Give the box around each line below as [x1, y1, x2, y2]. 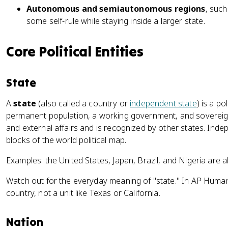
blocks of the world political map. [6, 134, 127, 146]
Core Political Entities [6, 43, 144, 60]
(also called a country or [36, 98, 130, 109]
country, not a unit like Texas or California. [6, 187, 160, 198]
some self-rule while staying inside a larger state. [26, 15, 205, 26]
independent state [130, 98, 197, 109]
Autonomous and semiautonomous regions [26, 3, 206, 14]
